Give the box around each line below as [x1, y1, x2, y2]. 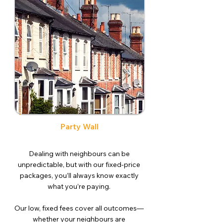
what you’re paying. [48, 182, 111, 191]
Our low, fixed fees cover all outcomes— [14, 204, 144, 213]
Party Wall [60, 121, 99, 131]
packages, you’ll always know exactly [19, 171, 139, 180]
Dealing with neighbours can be [28, 149, 130, 158]
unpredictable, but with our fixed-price [18, 160, 140, 169]
